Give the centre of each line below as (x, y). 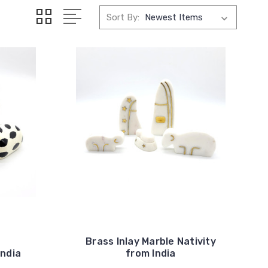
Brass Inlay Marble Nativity (151, 241)
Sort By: (123, 17)
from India (151, 253)
